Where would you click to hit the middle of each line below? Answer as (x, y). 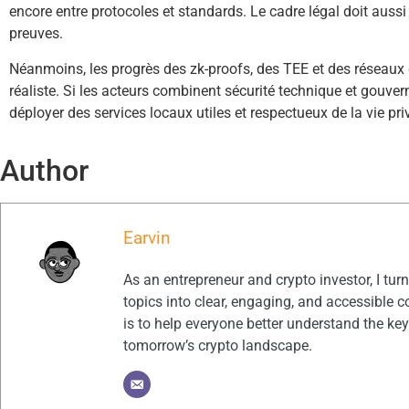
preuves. (36, 34)
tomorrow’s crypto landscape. (218, 346)
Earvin (147, 238)
